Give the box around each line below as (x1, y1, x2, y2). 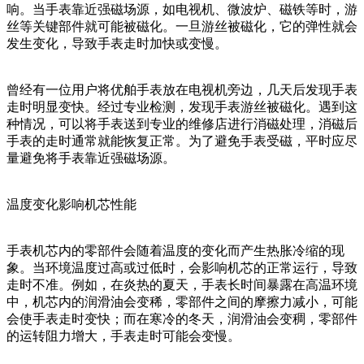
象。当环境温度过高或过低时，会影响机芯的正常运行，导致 (6, 260, 357, 275)
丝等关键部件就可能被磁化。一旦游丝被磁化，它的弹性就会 (6, 19, 357, 33)
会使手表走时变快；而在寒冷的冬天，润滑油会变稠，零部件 (6, 311, 357, 326)
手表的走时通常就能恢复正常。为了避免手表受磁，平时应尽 (6, 133, 357, 148)
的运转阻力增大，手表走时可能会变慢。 (6, 328, 240, 343)
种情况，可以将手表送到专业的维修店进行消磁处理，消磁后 (6, 116, 357, 131)
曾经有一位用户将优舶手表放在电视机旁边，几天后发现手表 (6, 82, 357, 97)
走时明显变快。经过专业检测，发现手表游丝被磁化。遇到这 (6, 99, 357, 114)
